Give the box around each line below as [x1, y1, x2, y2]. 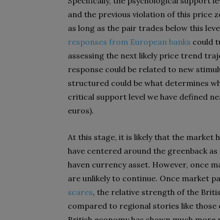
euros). [68, 106, 94, 115]
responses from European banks [68, 37, 191, 47]
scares [68, 187, 93, 197]
